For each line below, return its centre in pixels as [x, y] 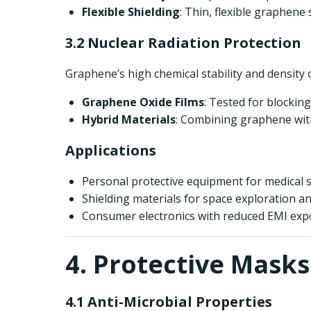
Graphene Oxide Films [143, 102]
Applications [111, 150]
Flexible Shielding [131, 12]
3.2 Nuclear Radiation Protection [183, 43]
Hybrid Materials [129, 119]
